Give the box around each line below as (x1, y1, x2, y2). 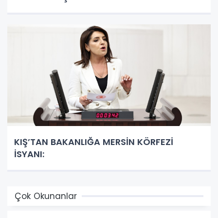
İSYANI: (14, 148, 47, 161)
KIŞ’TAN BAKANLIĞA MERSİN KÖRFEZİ (14, 136, 173, 148)
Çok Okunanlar (15, 190, 77, 202)
